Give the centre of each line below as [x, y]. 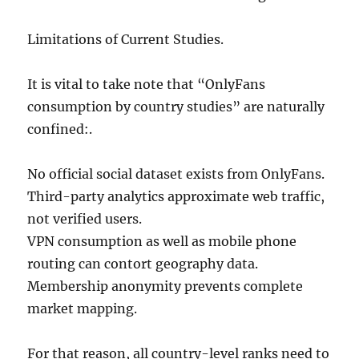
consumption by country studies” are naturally [176, 107]
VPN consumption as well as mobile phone [162, 241]
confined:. [60, 129]
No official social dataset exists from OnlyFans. [176, 174]
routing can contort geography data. [143, 264]
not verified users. [85, 219]
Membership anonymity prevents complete [165, 286]
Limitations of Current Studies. [126, 39]
